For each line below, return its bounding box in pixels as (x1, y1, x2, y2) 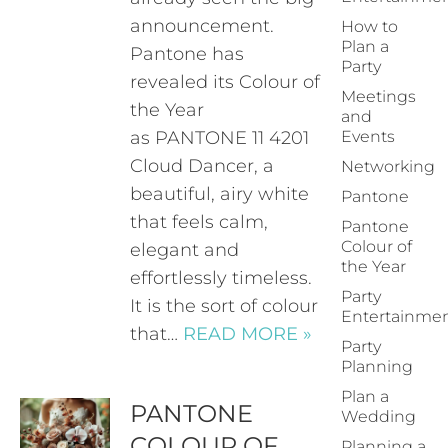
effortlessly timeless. (130, 267, 313, 289)
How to (341, 17, 398, 36)
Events (341, 127, 395, 146)
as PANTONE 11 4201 (130, 127, 310, 149)
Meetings (341, 87, 416, 106)
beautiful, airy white (130, 183, 310, 205)
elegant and (130, 239, 240, 261)
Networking (341, 157, 435, 176)
